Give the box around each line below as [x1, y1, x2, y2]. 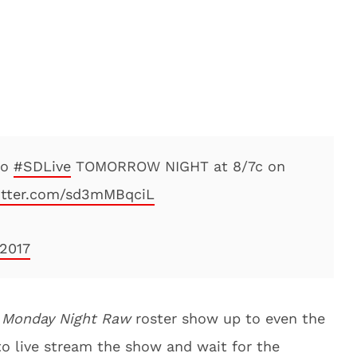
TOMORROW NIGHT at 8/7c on [71, 158, 285, 175]
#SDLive [14, 158, 71, 175]
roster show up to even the [131, 310, 325, 327]
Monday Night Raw [2, 310, 131, 327]
